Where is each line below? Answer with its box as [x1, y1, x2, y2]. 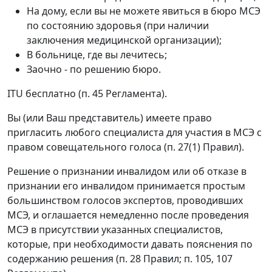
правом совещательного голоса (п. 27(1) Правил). [7, 140, 244, 154]
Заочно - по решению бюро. [27, 62, 161, 76]
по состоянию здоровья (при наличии [27, 18, 209, 32]
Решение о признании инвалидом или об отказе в [7, 164, 246, 178]
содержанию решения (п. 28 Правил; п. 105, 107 [7, 251, 233, 265]
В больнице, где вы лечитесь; [27, 47, 167, 61]
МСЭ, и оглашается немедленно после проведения [7, 208, 249, 222]
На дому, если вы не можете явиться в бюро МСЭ [27, 4, 260, 18]
